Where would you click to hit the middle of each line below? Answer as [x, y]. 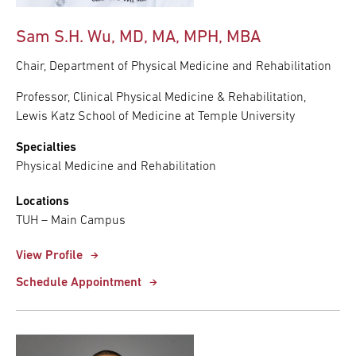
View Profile [49, 256]
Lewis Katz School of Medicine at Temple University [155, 117]
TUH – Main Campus [71, 221]
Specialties [46, 148]
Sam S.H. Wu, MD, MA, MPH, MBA [138, 38]
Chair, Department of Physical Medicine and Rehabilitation [174, 67]
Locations [43, 202]
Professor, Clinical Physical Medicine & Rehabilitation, [161, 98]
